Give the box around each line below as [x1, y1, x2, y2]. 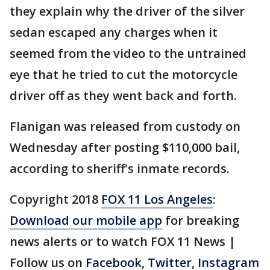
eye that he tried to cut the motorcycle [10, 66, 237, 83]
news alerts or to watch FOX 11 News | [10, 233, 236, 250]
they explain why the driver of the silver [10, 3, 245, 19]
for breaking [162, 212, 239, 228]
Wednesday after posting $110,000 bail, [10, 139, 240, 155]
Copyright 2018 [10, 191, 101, 207]
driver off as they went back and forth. [10, 87, 237, 104]
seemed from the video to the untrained [10, 45, 246, 61]
